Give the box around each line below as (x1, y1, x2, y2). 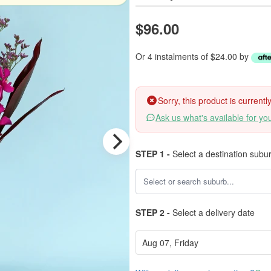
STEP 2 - (135, 206, 170, 218)
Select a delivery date (170, 206, 255, 218)
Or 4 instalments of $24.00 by (135, 50, 251, 62)
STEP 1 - (135, 148, 170, 160)
